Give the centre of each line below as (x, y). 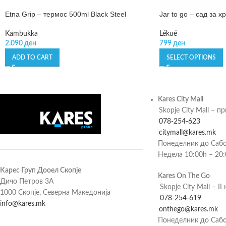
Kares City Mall (180, 99)
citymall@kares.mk (187, 132)
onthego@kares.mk (188, 209)
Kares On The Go (184, 176)
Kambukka (21, 34)
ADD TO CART (32, 57)
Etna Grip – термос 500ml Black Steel (66, 14)
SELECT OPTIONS (191, 57)
